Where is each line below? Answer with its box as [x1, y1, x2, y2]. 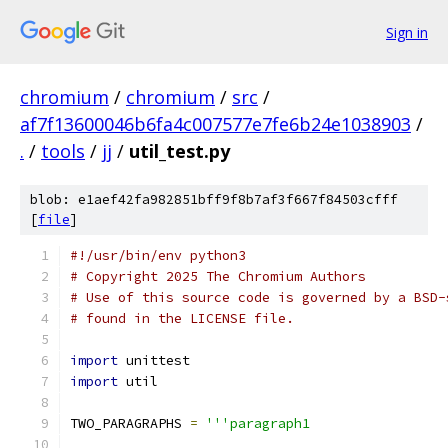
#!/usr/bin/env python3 [70, 247, 246, 264]
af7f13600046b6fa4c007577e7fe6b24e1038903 [20, 112, 411, 136]
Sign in [386, 22, 428, 42]
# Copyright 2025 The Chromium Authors [70, 268, 366, 285]
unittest [118, 352, 190, 369]
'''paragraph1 [206, 415, 310, 432]
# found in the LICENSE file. [70, 310, 294, 327]
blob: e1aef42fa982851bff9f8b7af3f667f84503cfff [30, 191, 398, 208]
